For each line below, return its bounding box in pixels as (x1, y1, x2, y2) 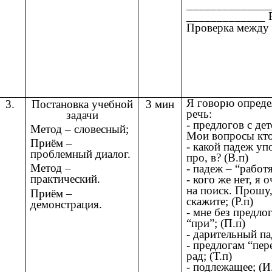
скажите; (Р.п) (186, 194, 254, 208)
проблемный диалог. (30, 148, 131, 161)
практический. (30, 172, 101, 186)
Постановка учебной (31, 98, 133, 111)
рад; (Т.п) (186, 249, 233, 262)
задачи (66, 109, 98, 122)
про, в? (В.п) (186, 151, 249, 164)
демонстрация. (30, 197, 103, 211)
